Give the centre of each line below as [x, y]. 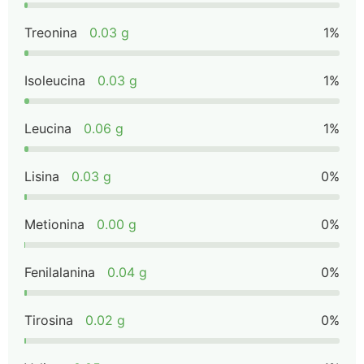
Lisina [42, 176]
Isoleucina [55, 80]
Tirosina [49, 320]
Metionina [54, 224]
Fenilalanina [60, 272]
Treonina [51, 32]
